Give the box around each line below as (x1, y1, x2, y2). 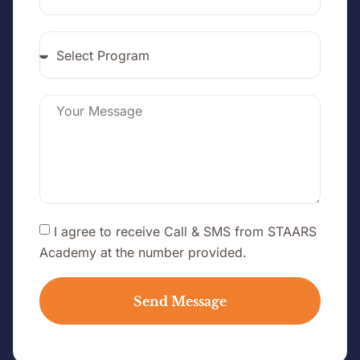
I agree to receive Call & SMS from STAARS (54, 223, 317, 239)
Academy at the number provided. (39, 243, 247, 260)
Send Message (133, 292, 227, 309)
